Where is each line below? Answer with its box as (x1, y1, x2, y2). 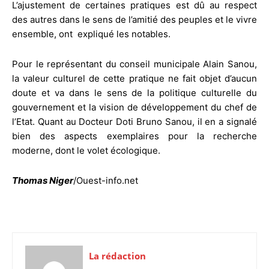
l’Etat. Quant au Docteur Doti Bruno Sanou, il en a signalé (12, 115, 257, 127)
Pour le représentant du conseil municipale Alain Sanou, (12, 58, 257, 70)
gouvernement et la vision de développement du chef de (12, 101, 257, 113)
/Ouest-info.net (73, 174, 138, 186)
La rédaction (89, 249, 146, 262)
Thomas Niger (12, 174, 73, 186)
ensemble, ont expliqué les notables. (12, 28, 171, 40)
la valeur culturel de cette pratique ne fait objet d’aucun (12, 72, 257, 84)
